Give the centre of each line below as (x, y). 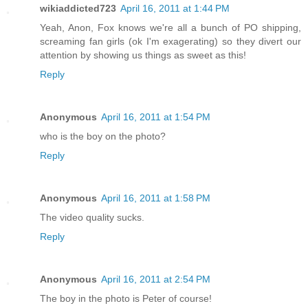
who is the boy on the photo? (103, 136)
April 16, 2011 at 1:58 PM (156, 198)
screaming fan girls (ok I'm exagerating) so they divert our (170, 42)
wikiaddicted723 (78, 9)
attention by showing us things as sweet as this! (143, 55)
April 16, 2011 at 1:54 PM (156, 117)
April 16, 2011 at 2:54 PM (156, 279)
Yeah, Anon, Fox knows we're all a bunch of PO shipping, (170, 28)
